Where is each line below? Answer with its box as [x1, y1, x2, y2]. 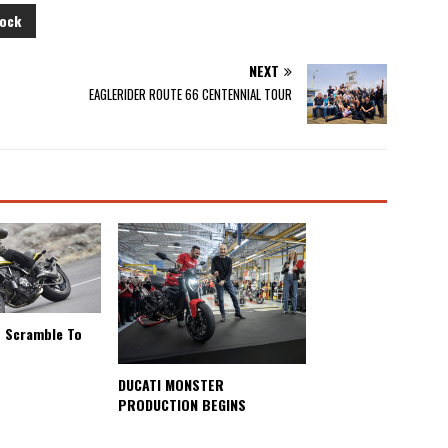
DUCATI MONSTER [117, 373, 224, 395]
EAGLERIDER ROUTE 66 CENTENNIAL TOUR [89, 83, 293, 104]
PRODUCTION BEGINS [117, 393, 246, 415]
